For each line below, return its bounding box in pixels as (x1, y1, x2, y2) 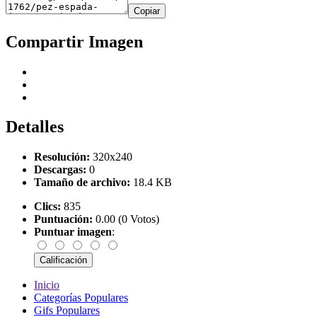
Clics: (34, 200, 61, 213)
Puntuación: (34, 213, 93, 226)
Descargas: (34, 163, 86, 176)
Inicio (34, 279, 59, 292)
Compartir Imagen (6, 32, 143, 51)
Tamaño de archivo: (34, 176, 130, 189)
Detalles (6, 117, 64, 137)
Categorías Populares (34, 292, 128, 304)
